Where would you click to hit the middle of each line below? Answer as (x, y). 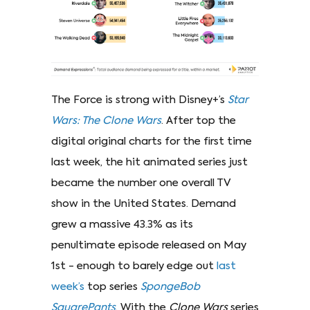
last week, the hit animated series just (149, 162)
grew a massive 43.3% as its (122, 224)
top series (112, 286)
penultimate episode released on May (149, 245)
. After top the (199, 120)
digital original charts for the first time (152, 141)
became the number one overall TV (141, 183)
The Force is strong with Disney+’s (139, 100)
